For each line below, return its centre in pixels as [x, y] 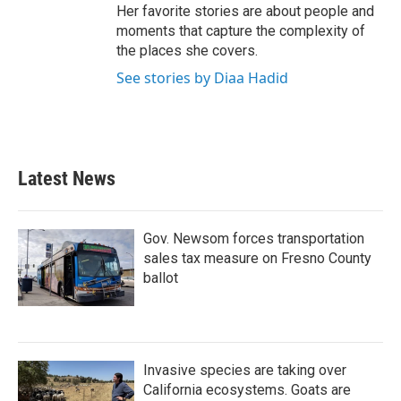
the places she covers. [187, 51]
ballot [161, 278]
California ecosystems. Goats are [247, 390]
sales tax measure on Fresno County [257, 258]
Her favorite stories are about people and [245, 11]
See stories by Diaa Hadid [202, 78]
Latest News [67, 179]
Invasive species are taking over [245, 370]
